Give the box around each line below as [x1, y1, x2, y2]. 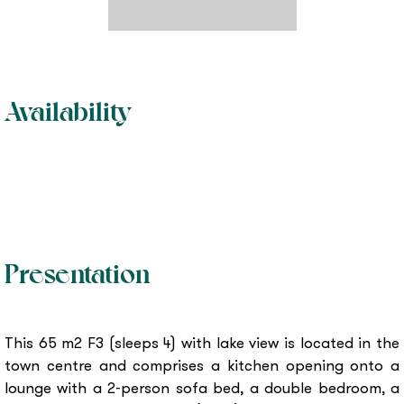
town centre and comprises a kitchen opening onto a [5, 356, 399, 377]
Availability [5, 95, 132, 130]
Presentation [5, 257, 150, 292]
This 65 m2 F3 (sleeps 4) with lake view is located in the [5, 334, 399, 354]
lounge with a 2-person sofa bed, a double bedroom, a [5, 379, 399, 399]
